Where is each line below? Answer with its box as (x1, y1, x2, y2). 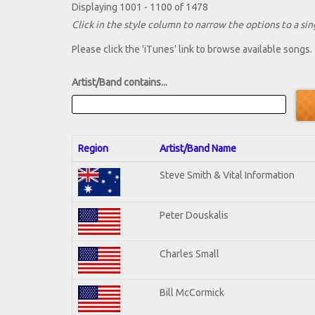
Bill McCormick (160, 286, 224, 298)
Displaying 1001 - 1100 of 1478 (72, 1, 208, 13)
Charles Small (160, 247, 219, 259)
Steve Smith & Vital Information (160, 169, 295, 181)
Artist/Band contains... (72, 77, 167, 89)
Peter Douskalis (160, 209, 229, 221)
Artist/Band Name (160, 142, 236, 154)
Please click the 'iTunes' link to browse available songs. (72, 44, 312, 56)
